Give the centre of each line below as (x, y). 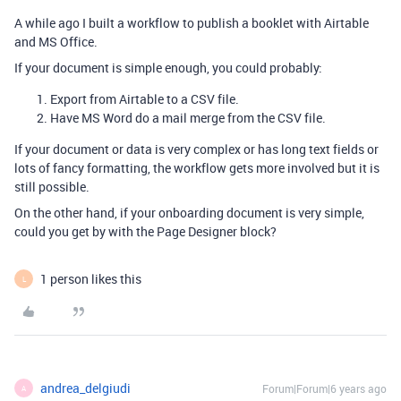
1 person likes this (91, 279)
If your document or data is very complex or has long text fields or (196, 149)
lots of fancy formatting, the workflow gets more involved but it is (197, 168)
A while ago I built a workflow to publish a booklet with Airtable (192, 23)
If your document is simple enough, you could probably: (168, 68)
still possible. (52, 187)
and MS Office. (56, 42)
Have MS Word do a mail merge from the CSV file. (188, 118)
